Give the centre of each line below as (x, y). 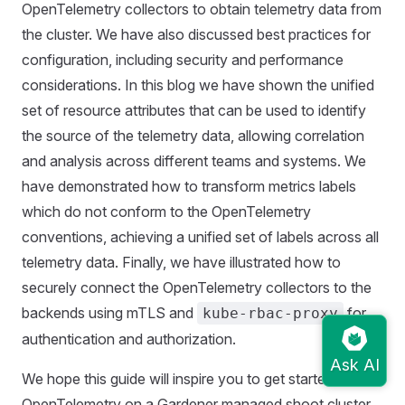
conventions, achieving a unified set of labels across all (200, 237)
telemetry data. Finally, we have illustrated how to (181, 263)
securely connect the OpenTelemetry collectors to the (197, 288)
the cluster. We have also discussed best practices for (196, 35)
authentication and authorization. (129, 339)
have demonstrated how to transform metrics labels (189, 187)
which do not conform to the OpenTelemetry (166, 212)
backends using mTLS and (109, 313)
